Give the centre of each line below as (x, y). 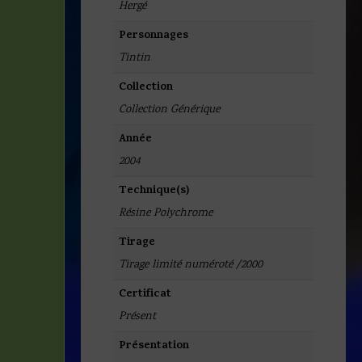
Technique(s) (154, 192)
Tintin (135, 59)
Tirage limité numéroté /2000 (191, 265)
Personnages (154, 36)
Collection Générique (169, 110)
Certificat (145, 295)
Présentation (154, 347)
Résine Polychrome (166, 214)
